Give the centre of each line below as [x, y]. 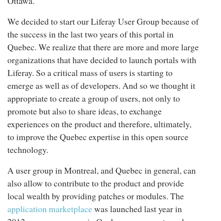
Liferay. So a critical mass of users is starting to [90, 72]
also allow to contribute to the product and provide [96, 183]
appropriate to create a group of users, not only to [94, 98]
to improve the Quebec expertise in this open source [98, 136]
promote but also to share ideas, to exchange [85, 111]
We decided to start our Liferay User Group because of [103, 21]
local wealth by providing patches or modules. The [96, 196]
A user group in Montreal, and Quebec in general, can [102, 170]
